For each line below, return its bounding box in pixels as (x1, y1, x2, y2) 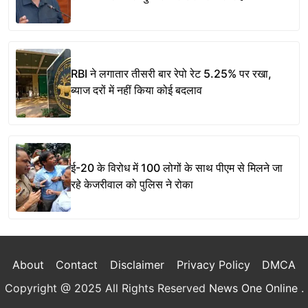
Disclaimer (109, 258, 164, 272)
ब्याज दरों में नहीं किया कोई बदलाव (71, 82, 202, 97)
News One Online (208, 281, 301, 296)
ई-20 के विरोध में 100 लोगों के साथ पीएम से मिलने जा (71, 160, 283, 175)
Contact (56, 258, 98, 272)
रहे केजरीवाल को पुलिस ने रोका (71, 177, 193, 191)
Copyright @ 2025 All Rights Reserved (4, 281, 209, 296)
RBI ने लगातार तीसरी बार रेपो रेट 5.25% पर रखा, (71, 66, 272, 80)
